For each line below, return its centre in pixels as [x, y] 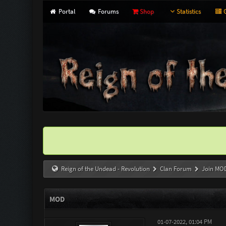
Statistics [189, 11]
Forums [108, 11]
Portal [66, 11]
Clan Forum [176, 169]
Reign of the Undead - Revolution [106, 169]
